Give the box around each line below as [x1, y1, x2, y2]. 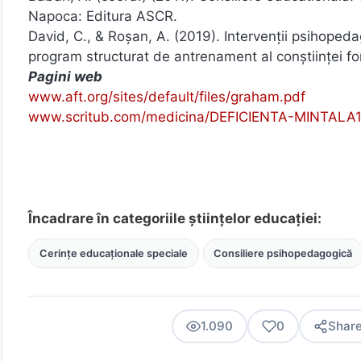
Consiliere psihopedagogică [214, 247, 353, 259]
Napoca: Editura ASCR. [28, 7, 177, 24]
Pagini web [28, 68, 102, 85]
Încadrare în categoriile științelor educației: [28, 210, 322, 226]
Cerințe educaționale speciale [39, 247, 188, 259]
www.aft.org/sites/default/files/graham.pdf [28, 88, 305, 105]
